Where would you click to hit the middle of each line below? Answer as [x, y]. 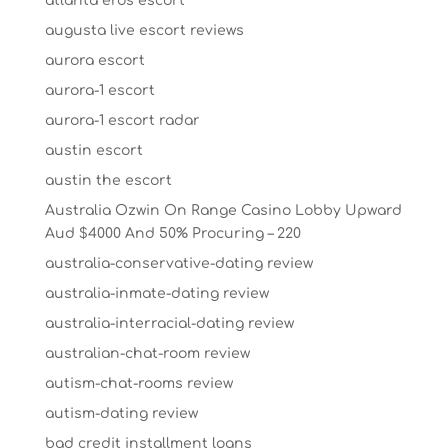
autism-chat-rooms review [138, 383]
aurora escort [94, 60]
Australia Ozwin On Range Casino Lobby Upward [223, 210]
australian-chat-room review [147, 353]
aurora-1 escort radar [122, 120]
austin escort [93, 150]
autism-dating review [121, 413]
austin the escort [108, 180]
